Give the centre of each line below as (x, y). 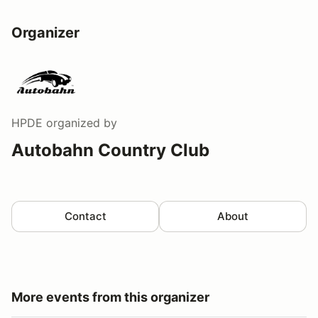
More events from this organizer (110, 297)
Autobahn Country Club (110, 150)
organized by (80, 122)
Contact (85, 216)
